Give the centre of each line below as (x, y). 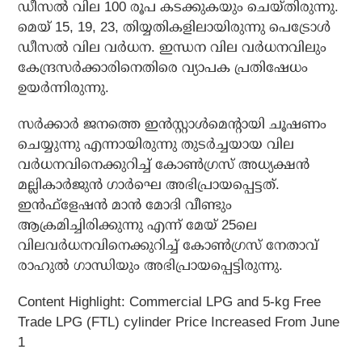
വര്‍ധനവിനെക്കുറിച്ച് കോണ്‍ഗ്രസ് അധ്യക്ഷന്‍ (164, 165)
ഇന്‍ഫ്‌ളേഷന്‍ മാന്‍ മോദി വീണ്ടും (125, 205)
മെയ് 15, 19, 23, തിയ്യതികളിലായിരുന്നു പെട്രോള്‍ (175, 27)
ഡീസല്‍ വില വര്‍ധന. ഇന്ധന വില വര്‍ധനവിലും (173, 48)
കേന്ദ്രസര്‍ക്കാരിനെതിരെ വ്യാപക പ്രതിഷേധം (163, 68)
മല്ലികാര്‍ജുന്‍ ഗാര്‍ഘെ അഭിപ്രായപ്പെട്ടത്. (149, 185)
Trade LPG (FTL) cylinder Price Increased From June (179, 322)
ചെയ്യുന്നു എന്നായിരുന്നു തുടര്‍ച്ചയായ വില (156, 145)
